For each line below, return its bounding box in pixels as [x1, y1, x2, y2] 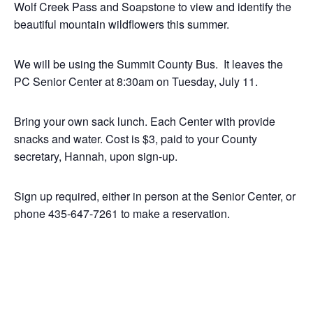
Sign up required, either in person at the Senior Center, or [14, 188, 296, 204]
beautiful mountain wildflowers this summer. [14, 16, 229, 32]
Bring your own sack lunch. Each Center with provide [14, 113, 275, 129]
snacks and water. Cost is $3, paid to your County [14, 131, 257, 147]
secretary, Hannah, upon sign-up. [14, 148, 177, 164]
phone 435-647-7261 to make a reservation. [14, 205, 230, 221]
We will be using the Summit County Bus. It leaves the [14, 56, 283, 72]
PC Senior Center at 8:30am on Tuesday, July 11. [14, 73, 258, 89]
